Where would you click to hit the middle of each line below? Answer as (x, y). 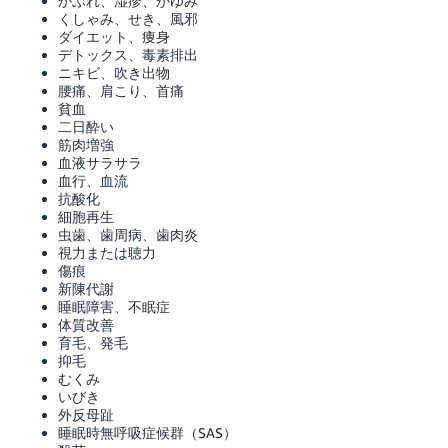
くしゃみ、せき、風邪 (127, 18)
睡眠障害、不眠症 (113, 306)
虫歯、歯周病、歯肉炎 (127, 234)
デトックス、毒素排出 (127, 54)
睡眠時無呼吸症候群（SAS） (147, 432)
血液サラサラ (99, 162)
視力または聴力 (106, 252)
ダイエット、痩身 (113, 36)
